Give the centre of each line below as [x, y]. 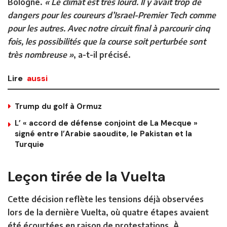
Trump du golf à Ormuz [58, 107]
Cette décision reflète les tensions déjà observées [106, 199]
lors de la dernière [44, 213]
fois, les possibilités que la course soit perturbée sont [107, 42]
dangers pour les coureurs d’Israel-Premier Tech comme [112, 15]
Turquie [29, 145]
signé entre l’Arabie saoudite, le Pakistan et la [103, 134]
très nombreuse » [41, 55]
